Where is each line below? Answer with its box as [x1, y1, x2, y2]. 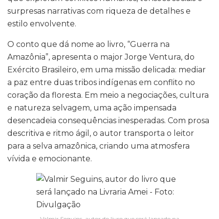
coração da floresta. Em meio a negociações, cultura [7, 90, 209, 100]
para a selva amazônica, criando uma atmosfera [7, 141, 190, 151]
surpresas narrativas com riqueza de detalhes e [7, 6, 191, 16]
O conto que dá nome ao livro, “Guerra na [7, 39, 170, 49]
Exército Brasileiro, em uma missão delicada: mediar [7, 65, 206, 74]
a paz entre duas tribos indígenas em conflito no [7, 77, 195, 87]
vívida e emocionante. [7, 153, 92, 163]
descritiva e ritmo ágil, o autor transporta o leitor [7, 128, 194, 138]
